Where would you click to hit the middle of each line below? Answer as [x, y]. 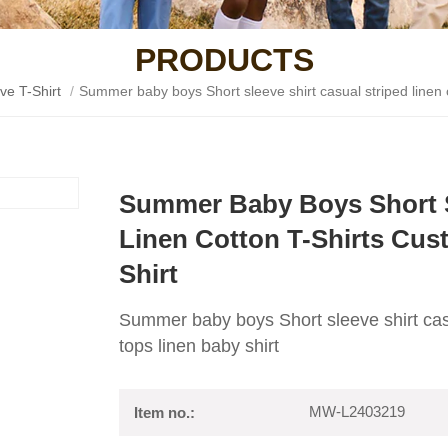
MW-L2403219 [356, 411]
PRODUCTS [224, 59]
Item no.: [164, 412]
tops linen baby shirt [198, 345]
